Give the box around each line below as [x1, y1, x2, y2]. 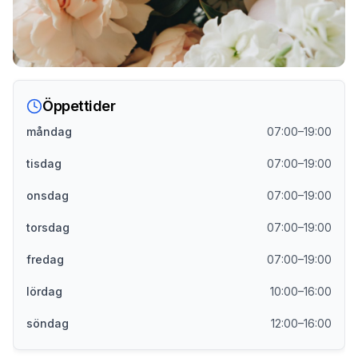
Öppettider [42, 97, 116, 114]
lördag [26, 284, 62, 298]
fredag [26, 253, 64, 266]
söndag [26, 316, 69, 330]
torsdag [26, 221, 70, 234]
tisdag [26, 157, 62, 170]
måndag [26, 125, 72, 138]
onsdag [26, 189, 69, 202]
